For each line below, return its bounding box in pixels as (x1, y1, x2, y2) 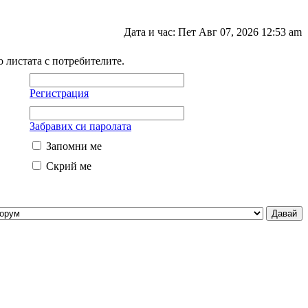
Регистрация (30, 87, 89, 99)
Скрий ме (46, 160, 91, 172)
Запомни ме (46, 140, 102, 152)
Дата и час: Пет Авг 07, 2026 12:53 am (124, 26, 302, 38)
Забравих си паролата (30, 120, 131, 132)
